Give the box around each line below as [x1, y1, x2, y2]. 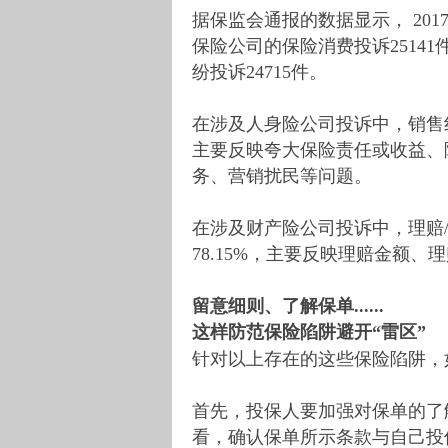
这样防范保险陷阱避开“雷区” [192, 321, 426, 342]
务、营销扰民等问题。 [192, 165, 372, 186]
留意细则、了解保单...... [192, 295, 384, 316]
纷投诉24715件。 [192, 61, 327, 82]
